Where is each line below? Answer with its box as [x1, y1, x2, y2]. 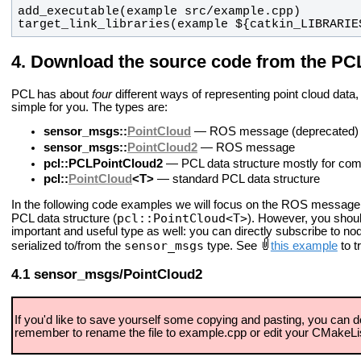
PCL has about [11, 87, 92, 101]
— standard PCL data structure [154, 172, 320, 186]
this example [270, 239, 338, 252]
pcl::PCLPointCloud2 [44, 156, 163, 170]
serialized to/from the [11, 239, 124, 252]
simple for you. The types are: [11, 100, 168, 114]
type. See [204, 239, 260, 252]
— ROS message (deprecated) [191, 125, 359, 139]
